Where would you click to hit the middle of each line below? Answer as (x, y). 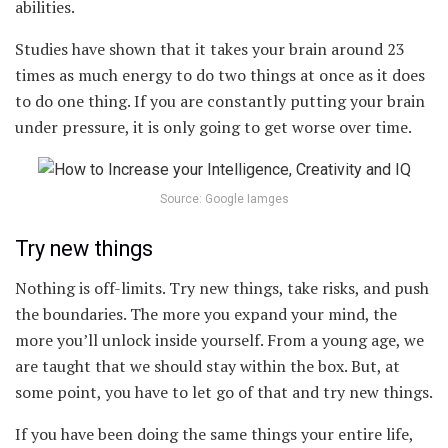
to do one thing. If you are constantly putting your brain (220, 101)
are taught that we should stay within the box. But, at (207, 365)
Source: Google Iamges (224, 199)
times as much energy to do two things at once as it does (220, 75)
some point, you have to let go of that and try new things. (224, 391)
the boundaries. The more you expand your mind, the (206, 313)
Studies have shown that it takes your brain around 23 (210, 49)
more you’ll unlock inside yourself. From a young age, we (219, 339)
